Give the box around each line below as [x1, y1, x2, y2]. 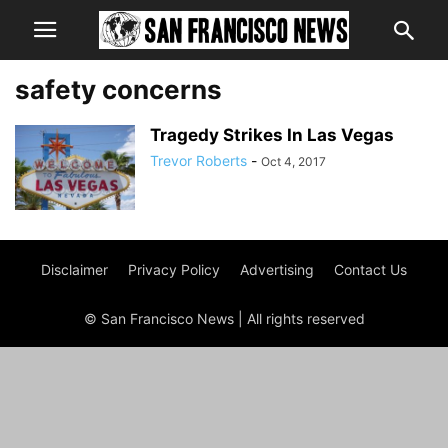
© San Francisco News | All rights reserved [83, 310, 365, 327]
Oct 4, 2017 [261, 154, 326, 169]
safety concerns [15, 74, 222, 105]
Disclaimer [41, 261, 108, 278]
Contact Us [334, 261, 407, 278]
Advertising [240, 261, 314, 278]
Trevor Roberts [150, 152, 247, 169]
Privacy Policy [128, 261, 220, 278]
